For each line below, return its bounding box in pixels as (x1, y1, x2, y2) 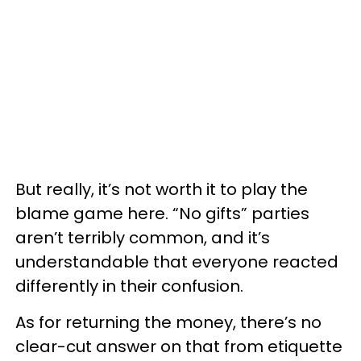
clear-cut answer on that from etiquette (15, 335, 342, 358)
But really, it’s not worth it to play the (15, 178, 308, 201)
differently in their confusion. (15, 275, 243, 297)
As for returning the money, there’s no (15, 311, 322, 334)
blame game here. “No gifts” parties (15, 202, 309, 225)
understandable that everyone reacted (15, 251, 338, 273)
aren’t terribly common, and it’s (15, 226, 270, 249)
